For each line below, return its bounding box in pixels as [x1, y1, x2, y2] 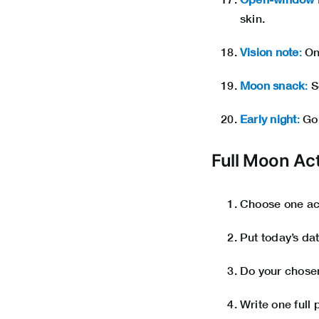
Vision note [240, 45, 299, 59]
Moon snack [240, 78, 305, 93]
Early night [240, 112, 297, 126]
